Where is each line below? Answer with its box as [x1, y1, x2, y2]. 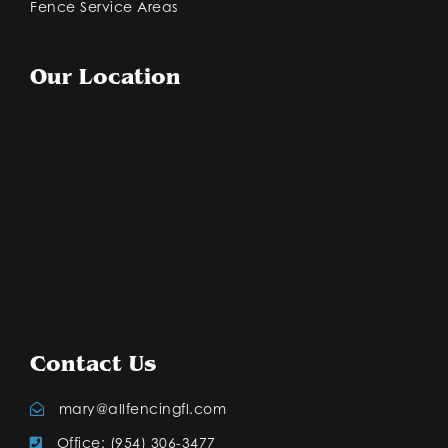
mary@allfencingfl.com [58, 400, 226, 417]
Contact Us [30, 351, 156, 377]
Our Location [30, 64, 181, 90]
